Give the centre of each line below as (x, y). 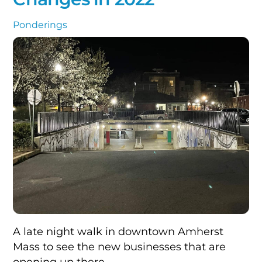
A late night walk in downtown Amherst (118, 232)
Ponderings (40, 25)
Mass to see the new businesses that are (120, 247)
